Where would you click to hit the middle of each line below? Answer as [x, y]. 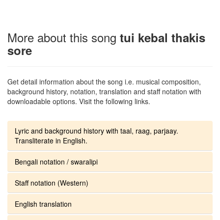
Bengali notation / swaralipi [56, 161]
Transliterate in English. [51, 140]
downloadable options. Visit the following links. [79, 101]
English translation [43, 204]
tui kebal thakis [163, 37]
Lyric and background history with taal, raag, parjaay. [96, 130]
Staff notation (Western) [52, 182]
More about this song [64, 37]
